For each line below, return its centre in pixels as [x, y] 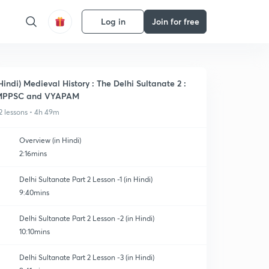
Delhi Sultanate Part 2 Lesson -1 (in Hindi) [86, 179]
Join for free [175, 21]
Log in [113, 21]
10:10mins [35, 231]
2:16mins [33, 153]
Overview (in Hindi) [50, 140]
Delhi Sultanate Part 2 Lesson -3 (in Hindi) [87, 257]
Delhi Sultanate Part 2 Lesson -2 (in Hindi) [87, 218]
